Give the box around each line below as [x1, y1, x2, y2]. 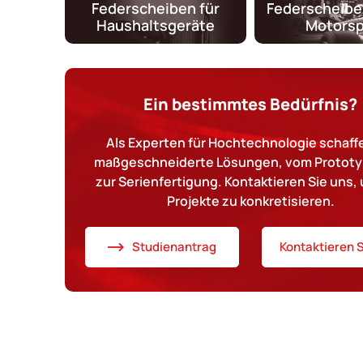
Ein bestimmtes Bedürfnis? [143, 92, 358, 115]
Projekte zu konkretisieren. [166, 191, 335, 210]
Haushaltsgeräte [96, 15, 216, 35]
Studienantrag [131, 238, 216, 256]
